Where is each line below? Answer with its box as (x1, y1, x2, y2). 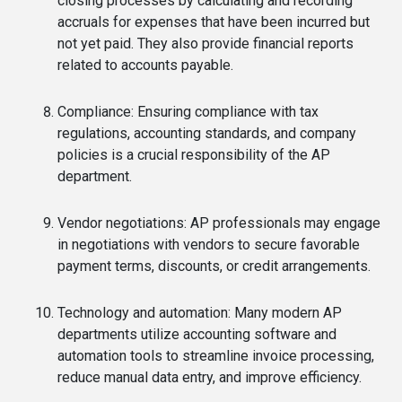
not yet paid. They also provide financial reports (57, 35, 354, 52)
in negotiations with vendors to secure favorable (57, 236, 360, 253)
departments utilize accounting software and (57, 326, 336, 343)
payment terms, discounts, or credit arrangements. (57, 258, 371, 275)
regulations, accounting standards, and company (57, 125, 356, 142)
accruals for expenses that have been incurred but (57, 13, 370, 31)
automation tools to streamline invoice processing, (57, 347, 374, 364)
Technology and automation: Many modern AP (57, 304, 342, 321)
